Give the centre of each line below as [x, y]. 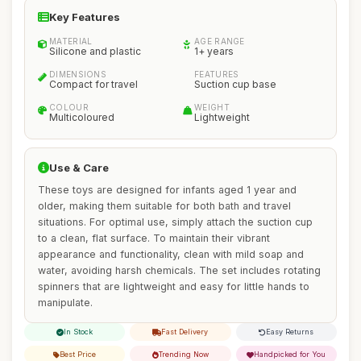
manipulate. [65, 303]
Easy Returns [290, 332]
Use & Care [79, 168]
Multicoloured [82, 117]
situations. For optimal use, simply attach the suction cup [175, 222]
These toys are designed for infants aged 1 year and [167, 190]
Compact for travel [93, 84]
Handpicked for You [290, 354]
